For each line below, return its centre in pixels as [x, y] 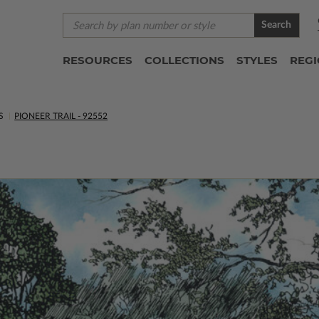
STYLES [257, 60]
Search [277, 25]
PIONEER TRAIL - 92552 [61, 116]
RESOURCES [97, 60]
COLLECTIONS [184, 60]
